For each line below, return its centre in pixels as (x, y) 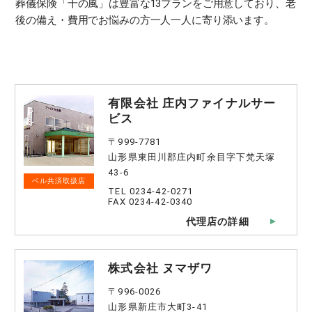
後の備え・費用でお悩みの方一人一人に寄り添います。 (145, 21)
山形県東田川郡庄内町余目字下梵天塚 (192, 157)
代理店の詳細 (218, 222)
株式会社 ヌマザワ (161, 268)
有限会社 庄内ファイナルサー (192, 103)
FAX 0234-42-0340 (150, 202)
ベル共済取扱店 (59, 181)
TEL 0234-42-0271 (151, 192)
